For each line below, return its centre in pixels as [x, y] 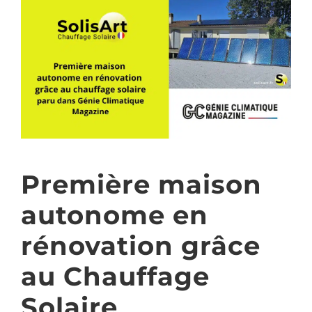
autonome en [115, 215]
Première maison [141, 185]
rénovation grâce [141, 246]
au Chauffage [115, 276]
